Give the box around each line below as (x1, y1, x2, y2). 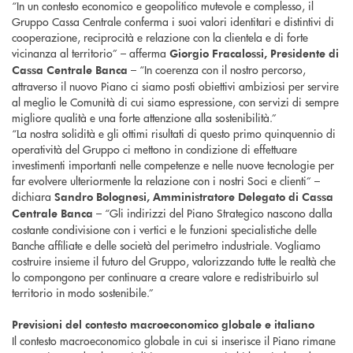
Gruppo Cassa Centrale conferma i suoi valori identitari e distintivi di (12, 13, 334, 30)
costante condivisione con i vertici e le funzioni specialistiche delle (12, 221, 317, 238)
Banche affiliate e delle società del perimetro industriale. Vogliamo (12, 237, 321, 254)
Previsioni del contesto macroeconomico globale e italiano (12, 317, 314, 333)
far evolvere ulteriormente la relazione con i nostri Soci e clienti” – (12, 173, 320, 189)
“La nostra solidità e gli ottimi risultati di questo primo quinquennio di (12, 125, 336, 142)
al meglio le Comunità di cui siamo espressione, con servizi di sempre (12, 94, 339, 110)
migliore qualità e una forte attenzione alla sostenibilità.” (12, 110, 277, 126)
